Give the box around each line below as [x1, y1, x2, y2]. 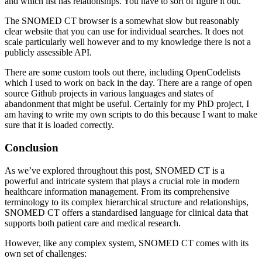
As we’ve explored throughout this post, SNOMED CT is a [5, 165, 225, 175]
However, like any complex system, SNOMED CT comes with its [5, 237, 249, 248]
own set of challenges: [5, 248, 87, 258]
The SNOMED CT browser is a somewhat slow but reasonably [5, 16, 239, 26]
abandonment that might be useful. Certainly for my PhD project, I [5, 99, 249, 109]
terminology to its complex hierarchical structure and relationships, [5, 196, 249, 207]
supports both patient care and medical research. [5, 218, 181, 228]
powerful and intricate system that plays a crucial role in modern [5, 175, 240, 186]
